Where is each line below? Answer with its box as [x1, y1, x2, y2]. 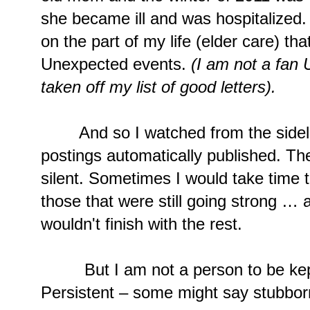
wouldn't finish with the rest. [41, 214, 242, 233]
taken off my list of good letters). [41, 77, 276, 96]
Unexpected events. [41, 54, 191, 73]
